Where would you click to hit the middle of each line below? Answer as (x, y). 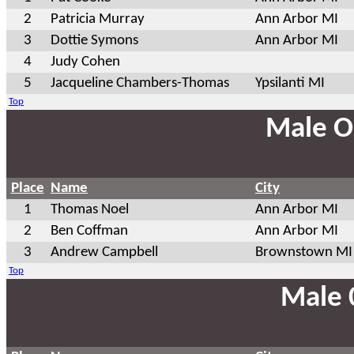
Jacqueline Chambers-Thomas (140, 83)
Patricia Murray (98, 19)
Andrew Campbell (104, 252)
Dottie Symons (94, 40)
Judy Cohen (85, 62)
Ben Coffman (89, 231)
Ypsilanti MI (290, 83)
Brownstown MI (304, 252)
